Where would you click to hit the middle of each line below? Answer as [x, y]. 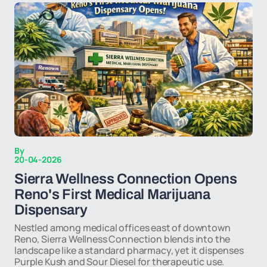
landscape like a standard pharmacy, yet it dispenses [129, 250]
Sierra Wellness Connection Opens [126, 179]
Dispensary [51, 210]
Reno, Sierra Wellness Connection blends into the [122, 239]
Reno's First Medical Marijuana [112, 194]
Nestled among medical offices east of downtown [122, 228]
